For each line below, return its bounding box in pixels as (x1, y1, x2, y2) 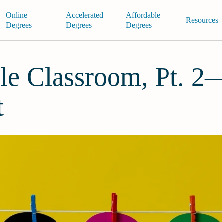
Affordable (125, 10, 160, 19)
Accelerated (65, 10, 103, 19)
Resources (185, 15, 218, 24)
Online (5, 10, 27, 19)
